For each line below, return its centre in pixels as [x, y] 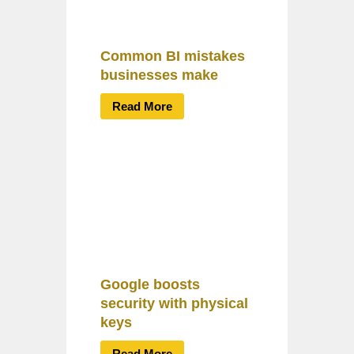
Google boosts [150, 284]
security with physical [174, 303]
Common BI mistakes [173, 56]
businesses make [159, 75]
